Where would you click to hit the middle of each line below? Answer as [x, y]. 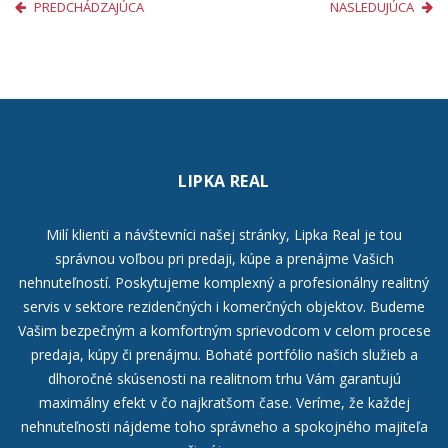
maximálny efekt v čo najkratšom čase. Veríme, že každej [224, 402]
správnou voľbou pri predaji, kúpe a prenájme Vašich [224, 258]
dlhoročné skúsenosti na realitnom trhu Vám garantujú [224, 378]
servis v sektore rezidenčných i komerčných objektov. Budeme [224, 306]
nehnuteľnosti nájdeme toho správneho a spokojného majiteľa [224, 426]
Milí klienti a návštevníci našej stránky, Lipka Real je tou [224, 234]
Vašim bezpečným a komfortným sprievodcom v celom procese [224, 330]
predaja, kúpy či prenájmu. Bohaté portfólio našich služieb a [224, 354]
